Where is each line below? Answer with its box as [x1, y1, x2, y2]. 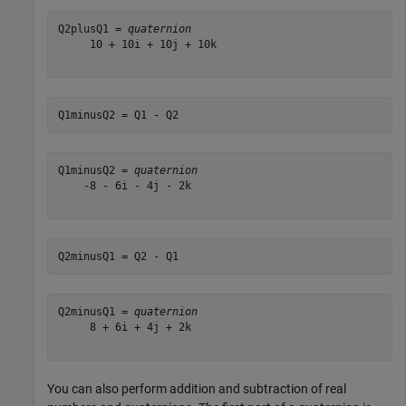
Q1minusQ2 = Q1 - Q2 [57, 108, 179, 121]
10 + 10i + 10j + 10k [57, 37, 217, 51]
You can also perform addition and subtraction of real [47, 382, 346, 397]
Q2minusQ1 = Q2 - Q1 [57, 249, 179, 263]
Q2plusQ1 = [57, 22, 128, 35]
